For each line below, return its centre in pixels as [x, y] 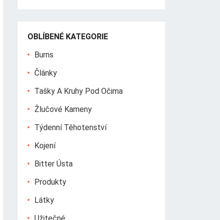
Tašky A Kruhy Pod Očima [79, 91]
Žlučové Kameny [63, 109]
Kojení [45, 146]
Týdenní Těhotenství [70, 127]
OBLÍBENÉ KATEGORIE [68, 37]
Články [46, 73]
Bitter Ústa [54, 164]
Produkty [50, 182]
